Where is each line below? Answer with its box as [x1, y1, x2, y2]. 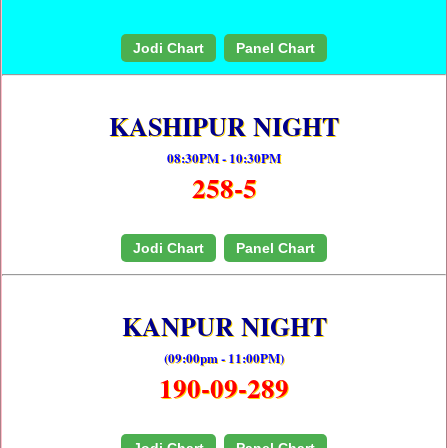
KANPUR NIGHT [121, 307, 327, 346]
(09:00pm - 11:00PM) [164, 348, 284, 368]
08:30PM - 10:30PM [167, 148, 281, 168]
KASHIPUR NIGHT [109, 107, 339, 146]
